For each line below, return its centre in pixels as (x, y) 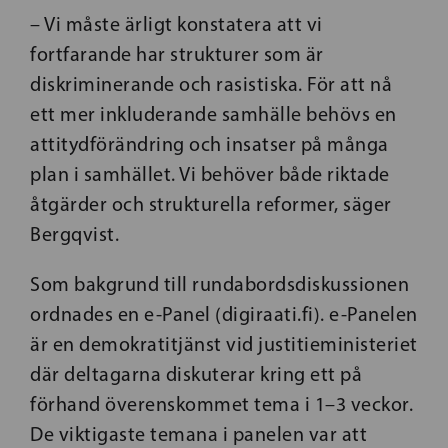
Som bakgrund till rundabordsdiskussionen (219, 284)
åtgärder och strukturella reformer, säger (211, 204)
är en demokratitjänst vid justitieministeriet (224, 344)
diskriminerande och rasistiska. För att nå (211, 84)
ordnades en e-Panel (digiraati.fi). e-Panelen (224, 314)
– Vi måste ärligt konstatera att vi (176, 24)
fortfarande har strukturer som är (177, 54)
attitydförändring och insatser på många (209, 144)
